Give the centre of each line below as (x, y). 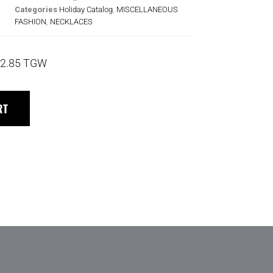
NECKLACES (71, 21)
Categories (36, 9)
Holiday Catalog (86, 9)
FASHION (30, 21)
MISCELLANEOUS (147, 9)
